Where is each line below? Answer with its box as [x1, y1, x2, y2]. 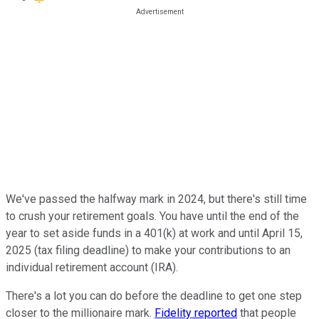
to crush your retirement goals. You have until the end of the [6, 209, 299, 223]
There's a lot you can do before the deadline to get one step [6, 288, 302, 303]
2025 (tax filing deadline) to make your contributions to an [6, 243, 291, 257]
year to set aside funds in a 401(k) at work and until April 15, [6, 226, 303, 240]
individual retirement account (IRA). [6, 260, 178, 274]
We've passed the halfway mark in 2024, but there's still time [6, 192, 307, 206]
